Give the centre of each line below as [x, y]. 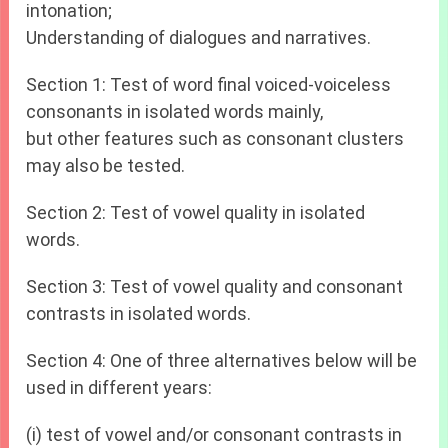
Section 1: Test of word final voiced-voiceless [209, 85]
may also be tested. [106, 166]
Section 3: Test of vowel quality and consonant [215, 287]
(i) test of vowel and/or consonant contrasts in [214, 435]
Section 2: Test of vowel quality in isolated [196, 213]
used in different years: [119, 388]
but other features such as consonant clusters [215, 139]
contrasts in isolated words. [139, 314]
